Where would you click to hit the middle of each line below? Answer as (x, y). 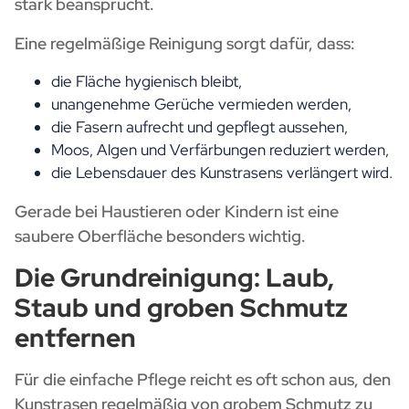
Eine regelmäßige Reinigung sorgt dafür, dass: (185, 44)
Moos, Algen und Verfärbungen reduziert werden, (220, 150)
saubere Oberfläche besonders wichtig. (160, 236)
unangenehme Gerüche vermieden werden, (201, 105)
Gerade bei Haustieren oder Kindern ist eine (177, 212)
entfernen (75, 338)
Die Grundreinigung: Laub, (174, 278)
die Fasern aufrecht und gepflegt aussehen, (199, 127)
